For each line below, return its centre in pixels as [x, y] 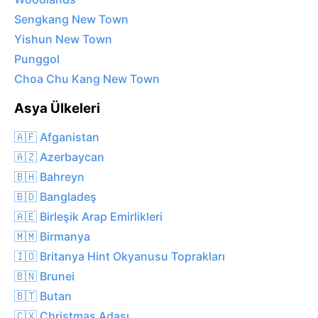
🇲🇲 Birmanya [52, 236]
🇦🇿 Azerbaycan [59, 157]
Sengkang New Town [71, 20]
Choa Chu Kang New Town [87, 79]
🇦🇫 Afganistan [57, 137]
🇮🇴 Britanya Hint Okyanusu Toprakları [120, 256]
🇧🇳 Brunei [44, 276]
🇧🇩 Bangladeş [55, 196]
